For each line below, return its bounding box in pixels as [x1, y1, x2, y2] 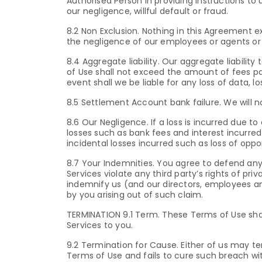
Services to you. [67, 219, 133, 231]
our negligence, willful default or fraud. [67, 5, 229, 17]
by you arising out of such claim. [67, 188, 204, 201]
